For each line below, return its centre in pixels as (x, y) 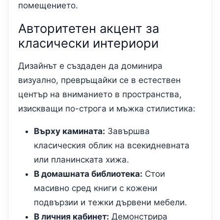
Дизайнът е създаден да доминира (90, 66)
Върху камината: (69, 131)
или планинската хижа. (82, 160)
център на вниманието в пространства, (100, 95)
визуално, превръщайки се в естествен (99, 80)
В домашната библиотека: (88, 174)
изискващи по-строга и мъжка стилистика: (107, 109)
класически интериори (88, 43)
